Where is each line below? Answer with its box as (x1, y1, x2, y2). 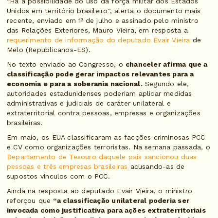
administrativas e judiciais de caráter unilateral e (7, 99, 171, 108)
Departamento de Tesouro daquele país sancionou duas (7, 153, 197, 161)
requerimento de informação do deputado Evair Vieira (7, 36, 190, 44)
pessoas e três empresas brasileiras (7, 163, 128, 171)
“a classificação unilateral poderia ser (51, 197, 189, 205)
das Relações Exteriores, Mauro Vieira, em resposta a (7, 26, 188, 35)
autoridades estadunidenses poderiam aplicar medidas (7, 90, 192, 98)
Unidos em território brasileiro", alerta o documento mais (7, 7, 200, 15)
